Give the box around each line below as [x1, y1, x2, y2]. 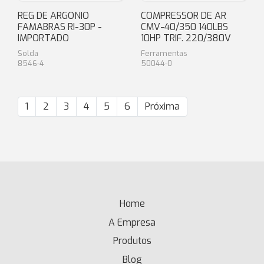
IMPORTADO [18, 32, 69, 44]
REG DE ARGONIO [18, 9, 89, 22]
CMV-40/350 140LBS [141, 21, 228, 33]
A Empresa [108, 216, 156, 229]
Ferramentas [141, 48, 187, 58]
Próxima [145, 100, 180, 113]
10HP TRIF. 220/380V [141, 32, 231, 44]
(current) [144, 197, 183, 210]
